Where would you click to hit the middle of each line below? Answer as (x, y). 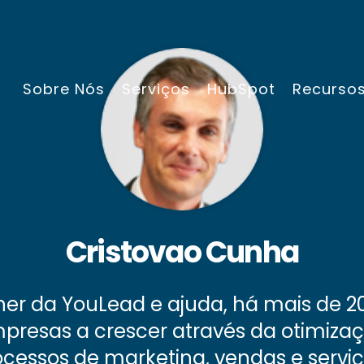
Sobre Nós (64, 89)
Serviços (156, 89)
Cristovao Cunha (182, 253)
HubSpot (241, 89)
